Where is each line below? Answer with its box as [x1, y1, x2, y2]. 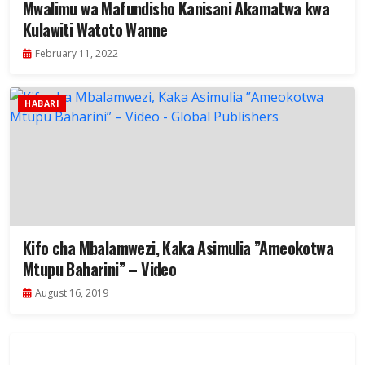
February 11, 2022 [35, 46, 118, 61]
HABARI [24, 98, 59, 110]
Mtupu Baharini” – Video [23, 257, 177, 282]
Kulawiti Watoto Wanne [23, 17, 168, 42]
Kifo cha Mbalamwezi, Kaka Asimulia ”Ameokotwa [23, 235, 333, 261]
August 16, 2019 [35, 286, 108, 301]
